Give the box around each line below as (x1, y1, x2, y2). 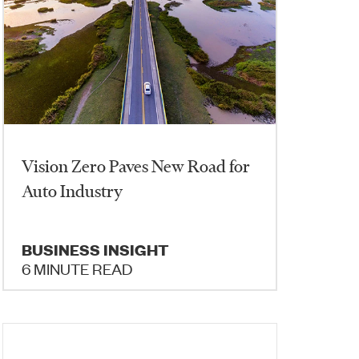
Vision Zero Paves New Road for (22, 155, 251, 176)
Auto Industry (22, 180, 123, 201)
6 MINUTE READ (22, 258, 133, 278)
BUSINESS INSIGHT (22, 240, 170, 260)
